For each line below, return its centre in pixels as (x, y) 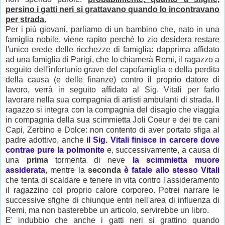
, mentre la (67, 170)
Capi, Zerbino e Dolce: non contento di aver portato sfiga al (113, 130)
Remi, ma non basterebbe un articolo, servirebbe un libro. (108, 210)
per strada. (26, 20)
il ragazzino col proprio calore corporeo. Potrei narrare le (113, 190)
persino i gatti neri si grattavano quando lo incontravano (113, 10)
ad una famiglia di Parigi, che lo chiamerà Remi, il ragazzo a (113, 60)
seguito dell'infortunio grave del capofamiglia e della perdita (113, 70)
